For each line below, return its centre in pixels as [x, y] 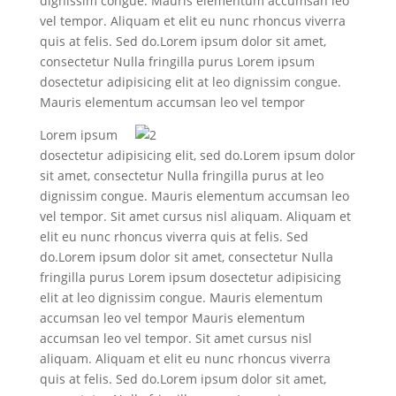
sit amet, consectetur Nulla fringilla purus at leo [181, 175]
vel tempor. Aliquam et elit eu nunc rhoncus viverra [192, 21]
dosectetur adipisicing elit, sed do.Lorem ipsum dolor [197, 155]
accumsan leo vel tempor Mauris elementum [172, 318]
